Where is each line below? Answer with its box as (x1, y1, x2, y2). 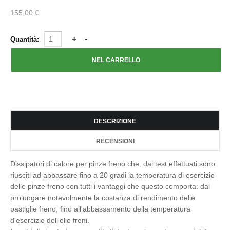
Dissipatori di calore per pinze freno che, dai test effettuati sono (10, 160, 215, 168)
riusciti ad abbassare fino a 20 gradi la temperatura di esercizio (10, 171, 215, 179)
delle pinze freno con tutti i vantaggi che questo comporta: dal (10, 182, 210, 190)
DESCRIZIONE (94, 118, 136, 125)
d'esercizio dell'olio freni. (10, 216, 89, 224)
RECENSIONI (95, 138, 135, 145)
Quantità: (10, 35, 41, 43)
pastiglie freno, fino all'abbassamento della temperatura (10, 205, 190, 213)
